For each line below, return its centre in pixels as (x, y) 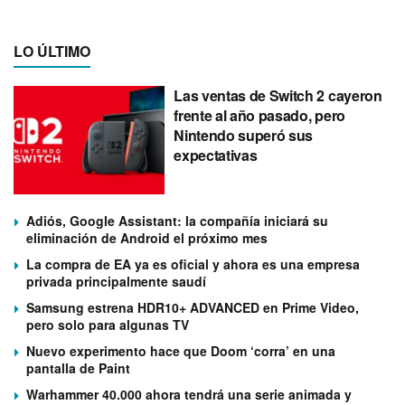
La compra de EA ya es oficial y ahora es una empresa (193, 264)
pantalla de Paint (78, 367)
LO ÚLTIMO (52, 52)
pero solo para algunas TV (108, 324)
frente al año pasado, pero (259, 116)
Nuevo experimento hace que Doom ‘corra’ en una (181, 350)
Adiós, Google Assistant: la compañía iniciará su (177, 220)
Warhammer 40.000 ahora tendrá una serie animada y (189, 394)
